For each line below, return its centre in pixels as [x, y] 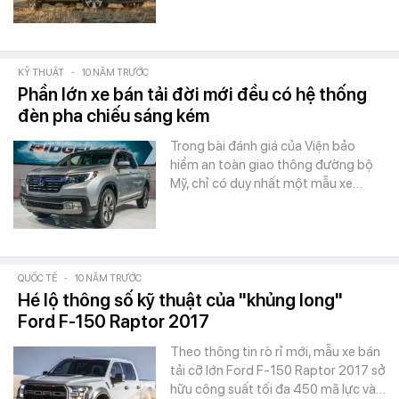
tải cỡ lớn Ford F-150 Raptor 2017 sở [278, 370]
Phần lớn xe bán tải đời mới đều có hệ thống [192, 94]
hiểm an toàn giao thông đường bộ [272, 165]
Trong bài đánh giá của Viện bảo [263, 146]
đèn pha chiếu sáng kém [114, 116]
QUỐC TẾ [37, 278]
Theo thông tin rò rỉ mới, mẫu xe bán [275, 352]
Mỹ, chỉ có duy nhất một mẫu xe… [266, 183]
